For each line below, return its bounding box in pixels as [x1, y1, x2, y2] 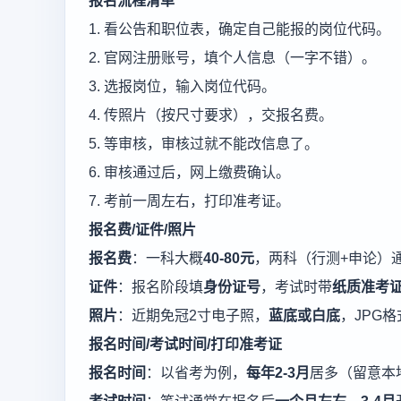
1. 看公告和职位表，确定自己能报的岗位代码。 [89, 21, 390, 37]
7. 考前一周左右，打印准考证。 [89, 193, 290, 209]
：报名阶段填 [117, 279, 203, 294]
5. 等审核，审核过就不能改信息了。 [89, 136, 319, 151]
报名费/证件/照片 [89, 222, 196, 237]
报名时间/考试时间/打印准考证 [89, 337, 282, 352]
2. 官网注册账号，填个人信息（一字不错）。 [89, 50, 376, 65]
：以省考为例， [146, 365, 246, 380]
